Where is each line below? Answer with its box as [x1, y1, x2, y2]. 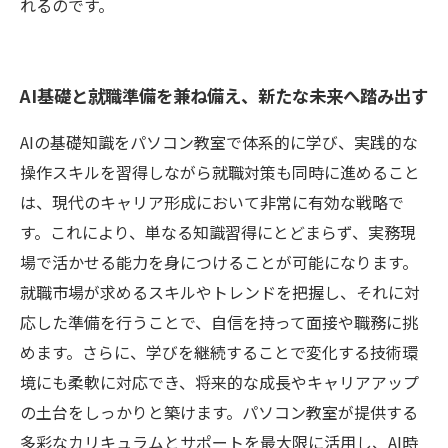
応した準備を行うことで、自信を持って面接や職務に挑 [20, 309, 418, 334]
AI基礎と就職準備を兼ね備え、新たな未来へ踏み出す [20, 82, 428, 108]
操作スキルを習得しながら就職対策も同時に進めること [20, 159, 420, 184]
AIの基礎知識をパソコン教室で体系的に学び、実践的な [20, 129, 418, 154]
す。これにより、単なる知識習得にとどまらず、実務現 [20, 219, 416, 244]
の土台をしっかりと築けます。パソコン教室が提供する [20, 399, 418, 424]
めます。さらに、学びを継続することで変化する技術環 [20, 339, 418, 364]
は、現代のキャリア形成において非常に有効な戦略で [20, 189, 404, 214]
